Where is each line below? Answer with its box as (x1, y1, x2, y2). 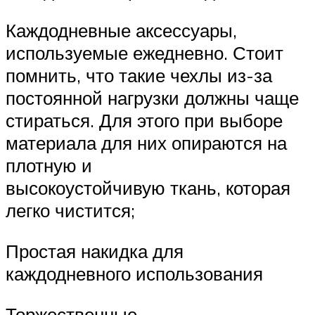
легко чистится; (6, 199, 135, 222)
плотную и (6, 154, 92, 177)
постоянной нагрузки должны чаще (6, 86, 299, 110)
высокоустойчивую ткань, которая (6, 176, 290, 200)
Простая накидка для (6, 240, 184, 262)
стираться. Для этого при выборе (6, 109, 283, 132)
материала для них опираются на (6, 131, 287, 155)
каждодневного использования (6, 262, 263, 285)
